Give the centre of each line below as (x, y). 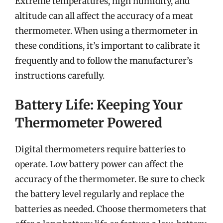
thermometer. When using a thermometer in (106, 31)
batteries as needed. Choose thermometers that (111, 209)
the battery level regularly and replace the (100, 194)
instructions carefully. (60, 76)
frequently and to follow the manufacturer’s (104, 61)
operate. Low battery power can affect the (99, 164)
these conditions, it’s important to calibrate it (108, 46)
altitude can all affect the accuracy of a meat (104, 16)
